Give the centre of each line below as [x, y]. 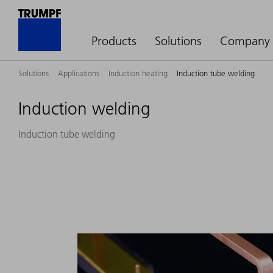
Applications [79, 73]
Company [245, 41]
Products [114, 41]
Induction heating [138, 73]
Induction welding [84, 109]
